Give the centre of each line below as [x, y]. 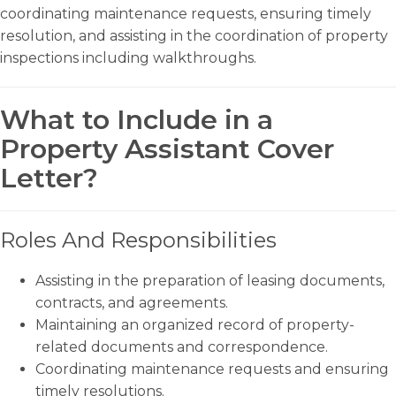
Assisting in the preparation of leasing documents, [210, 281]
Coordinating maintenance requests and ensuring [212, 369]
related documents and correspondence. [182, 347]
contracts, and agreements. [132, 303]
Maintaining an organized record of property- [195, 325]
